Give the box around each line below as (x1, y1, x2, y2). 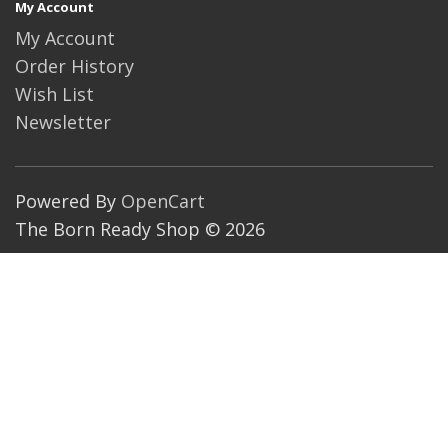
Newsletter (15, 110, 111, 134)
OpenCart (121, 189, 205, 213)
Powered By (15, 189, 121, 213)
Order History (15, 54, 134, 78)
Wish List (15, 82, 94, 106)
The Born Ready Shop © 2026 (15, 217, 265, 241)
